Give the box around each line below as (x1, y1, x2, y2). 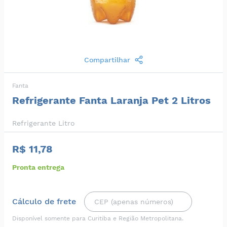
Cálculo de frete (12, 197, 76, 206)
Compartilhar (84, 56, 130, 64)
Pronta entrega (12, 163, 64, 171)
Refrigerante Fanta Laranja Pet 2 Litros (12, 94, 211, 106)
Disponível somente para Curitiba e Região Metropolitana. (12, 215, 183, 222)
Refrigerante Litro (12, 119, 75, 127)
